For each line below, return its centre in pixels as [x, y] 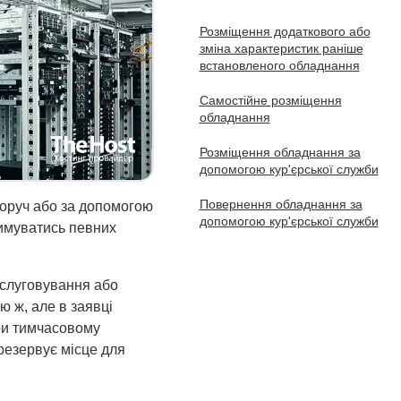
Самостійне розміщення [270, 100]
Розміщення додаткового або [285, 31]
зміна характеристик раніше [281, 48]
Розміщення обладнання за [280, 152]
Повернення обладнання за [281, 204]
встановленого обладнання [279, 65]
